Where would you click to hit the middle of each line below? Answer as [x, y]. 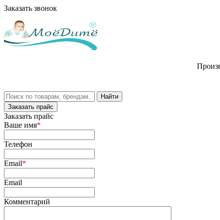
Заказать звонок [30, 8]
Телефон [18, 144]
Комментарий [27, 202]
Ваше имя [20, 125]
